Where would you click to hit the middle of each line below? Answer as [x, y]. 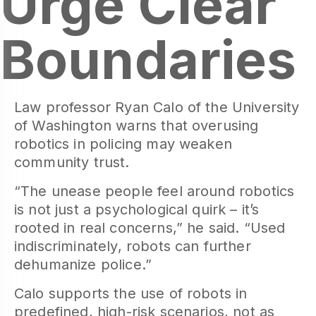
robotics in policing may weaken [123, 144]
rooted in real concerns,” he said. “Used [150, 228]
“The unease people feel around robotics [154, 191]
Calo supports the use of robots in [131, 293]
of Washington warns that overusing [136, 126]
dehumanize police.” [83, 265]
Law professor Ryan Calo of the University [157, 107]
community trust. [72, 162]
